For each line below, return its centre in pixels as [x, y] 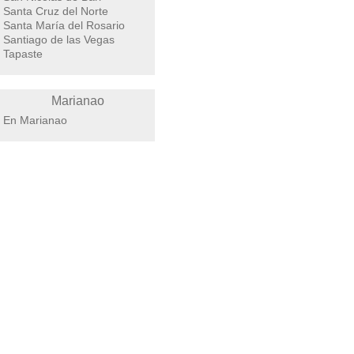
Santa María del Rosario [64, 25]
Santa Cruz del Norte [56, 11]
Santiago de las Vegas [59, 40]
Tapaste [23, 54]
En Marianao [35, 120]
